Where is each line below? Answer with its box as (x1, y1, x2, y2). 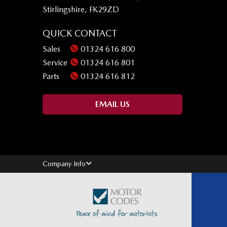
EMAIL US (95, 99, 130, 109)
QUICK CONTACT (43, 27, 117, 39)
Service (43, 57, 67, 67)
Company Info (43, 159, 86, 168)
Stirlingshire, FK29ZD (43, 4, 119, 14)
